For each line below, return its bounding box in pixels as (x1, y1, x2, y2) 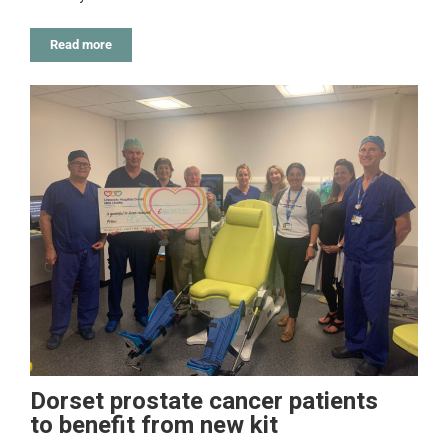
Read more (50, 37, 112, 53)
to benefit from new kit (30, 408, 278, 444)
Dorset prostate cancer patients (30, 384, 378, 420)
